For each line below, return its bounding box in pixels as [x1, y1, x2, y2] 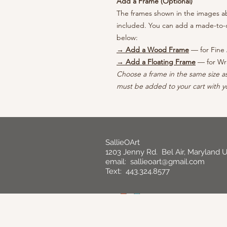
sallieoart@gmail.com [130, 157, 205, 166]
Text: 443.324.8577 [105, 167, 170, 176]
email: [105, 157, 130, 166]
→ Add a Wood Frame [117, 45, 189, 54]
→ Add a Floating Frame [117, 57, 196, 66]
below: [117, 33, 138, 42]
